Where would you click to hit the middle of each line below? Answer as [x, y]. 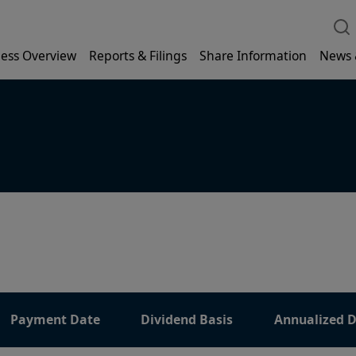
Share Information [253, 55]
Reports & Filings [138, 55]
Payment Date [56, 320]
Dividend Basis [187, 320]
